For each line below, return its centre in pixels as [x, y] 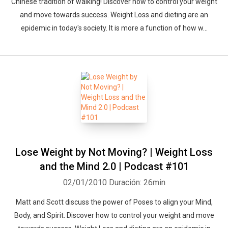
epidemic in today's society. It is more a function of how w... [114, 28]
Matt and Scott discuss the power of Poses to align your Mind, [114, 202]
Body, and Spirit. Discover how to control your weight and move [114, 215]
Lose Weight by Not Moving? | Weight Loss [114, 152]
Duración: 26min [137, 182]
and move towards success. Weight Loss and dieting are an [114, 15]
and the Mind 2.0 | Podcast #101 [114, 166]
